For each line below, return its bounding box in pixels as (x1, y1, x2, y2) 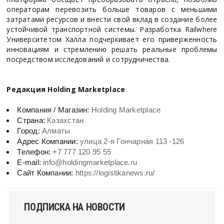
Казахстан (47, 115, 84, 124)
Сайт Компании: (17, 168, 73, 177)
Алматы (42, 126, 70, 135)
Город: (17, 126, 42, 135)
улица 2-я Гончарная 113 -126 (80, 136, 184, 145)
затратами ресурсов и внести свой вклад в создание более (6, 14, 217, 24)
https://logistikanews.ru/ (75, 168, 155, 177)
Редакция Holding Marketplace (6, 84, 125, 94)
